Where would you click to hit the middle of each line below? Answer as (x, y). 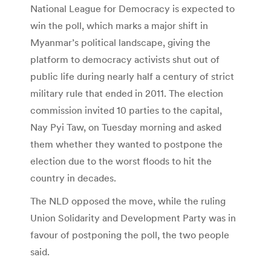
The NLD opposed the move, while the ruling (128, 201)
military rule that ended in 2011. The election (127, 93)
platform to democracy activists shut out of (125, 60)
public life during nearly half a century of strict (132, 77)
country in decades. (73, 178)
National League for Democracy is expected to (132, 9)
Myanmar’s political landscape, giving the (120, 43)
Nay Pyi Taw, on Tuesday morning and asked (126, 127)
